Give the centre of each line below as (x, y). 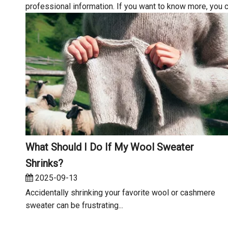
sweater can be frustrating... (74, 206)
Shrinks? (44, 164)
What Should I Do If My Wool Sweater (110, 147)
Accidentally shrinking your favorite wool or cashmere (120, 193)
